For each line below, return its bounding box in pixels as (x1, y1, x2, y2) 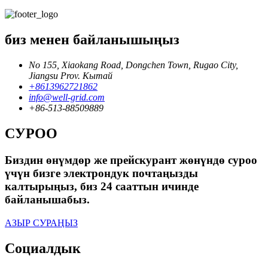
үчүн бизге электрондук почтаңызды (5, 166, 198, 179)
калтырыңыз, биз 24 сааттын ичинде (5, 179, 199, 193)
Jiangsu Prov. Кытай (29, 71, 112, 81)
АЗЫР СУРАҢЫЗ (5, 217, 78, 228)
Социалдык (5, 240, 81, 256)
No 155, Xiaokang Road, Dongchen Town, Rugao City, (29, 60, 238, 71)
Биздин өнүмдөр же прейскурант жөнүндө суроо (5, 153, 257, 166)
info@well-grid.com (29, 92, 105, 103)
